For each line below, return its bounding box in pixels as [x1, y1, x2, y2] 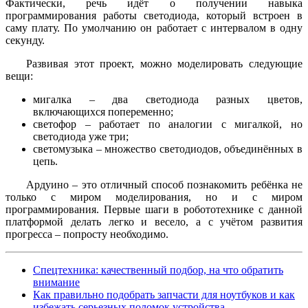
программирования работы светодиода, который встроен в [5, 10, 302, 22]
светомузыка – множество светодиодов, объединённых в [33, 143, 302, 155]
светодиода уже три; [33, 131, 129, 143]
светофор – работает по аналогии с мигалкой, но [33, 118, 302, 131]
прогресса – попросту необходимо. [5, 228, 168, 241]
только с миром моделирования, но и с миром [5, 191, 302, 203]
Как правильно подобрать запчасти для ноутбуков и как [33, 289, 295, 301]
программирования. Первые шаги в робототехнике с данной [5, 203, 302, 216]
